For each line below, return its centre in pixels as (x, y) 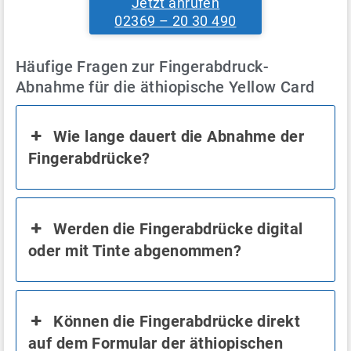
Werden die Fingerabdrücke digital (178, 228)
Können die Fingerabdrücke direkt (177, 321)
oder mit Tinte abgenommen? (135, 250)
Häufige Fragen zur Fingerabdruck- (143, 66)
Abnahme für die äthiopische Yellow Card (165, 87)
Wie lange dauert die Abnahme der (179, 136)
